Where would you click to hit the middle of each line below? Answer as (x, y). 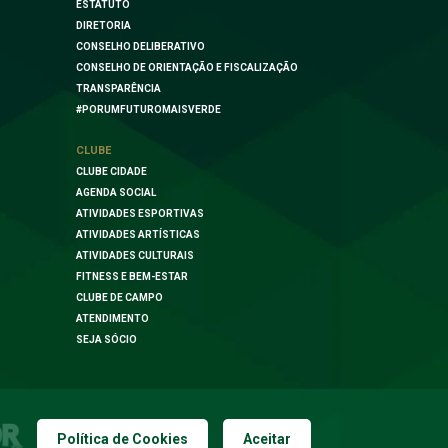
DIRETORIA (103, 25)
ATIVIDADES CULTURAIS (135, 255)
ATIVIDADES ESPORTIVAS (140, 213)
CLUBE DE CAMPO (119, 297)
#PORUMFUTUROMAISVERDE (148, 109)
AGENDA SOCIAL (116, 192)
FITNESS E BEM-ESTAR (132, 276)
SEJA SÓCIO (106, 339)
